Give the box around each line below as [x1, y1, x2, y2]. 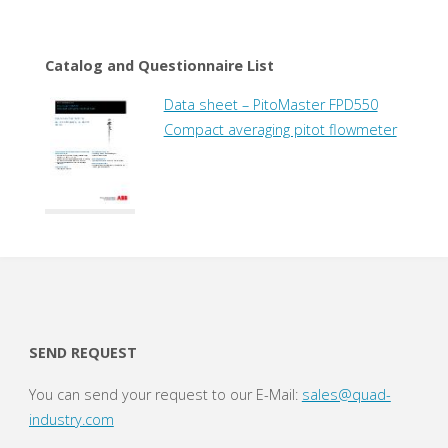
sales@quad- [301, 384, 391, 404]
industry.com [28, 409, 114, 429]
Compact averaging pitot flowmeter [163, 120, 397, 140]
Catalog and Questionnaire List [44, 56, 274, 76]
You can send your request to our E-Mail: [28, 384, 302, 404]
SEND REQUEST [28, 342, 137, 362]
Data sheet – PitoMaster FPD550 [163, 95, 378, 115]
